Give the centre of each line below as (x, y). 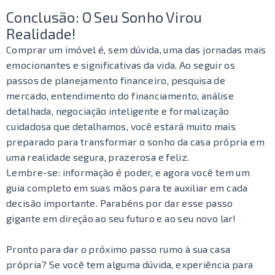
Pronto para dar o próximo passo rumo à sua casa (118, 249)
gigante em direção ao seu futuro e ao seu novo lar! (121, 218)
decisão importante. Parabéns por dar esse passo (120, 203)
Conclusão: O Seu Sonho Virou (104, 17)
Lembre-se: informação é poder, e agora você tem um (128, 172)
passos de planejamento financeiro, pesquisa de (116, 80)
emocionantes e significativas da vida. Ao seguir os (121, 65)
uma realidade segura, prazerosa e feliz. (98, 157)
